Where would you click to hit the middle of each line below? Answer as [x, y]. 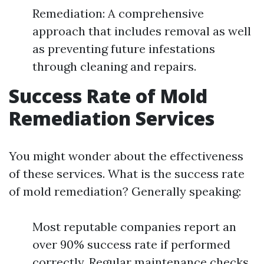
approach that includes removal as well [142, 31]
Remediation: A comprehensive [118, 13]
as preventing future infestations [124, 49]
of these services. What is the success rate [127, 174]
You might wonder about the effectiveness [126, 156]
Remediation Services [112, 118]
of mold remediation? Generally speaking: [125, 191]
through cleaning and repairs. [114, 66]
